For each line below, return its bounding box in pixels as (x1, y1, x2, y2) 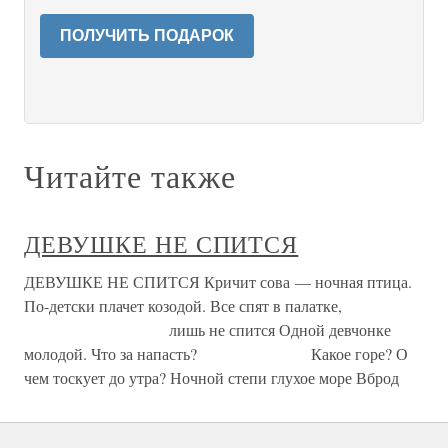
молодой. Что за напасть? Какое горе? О (24, 343, 408, 364)
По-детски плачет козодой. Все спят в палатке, (24, 295, 342, 316)
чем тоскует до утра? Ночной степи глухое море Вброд (24, 367, 399, 388)
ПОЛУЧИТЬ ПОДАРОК (60, 27, 234, 44)
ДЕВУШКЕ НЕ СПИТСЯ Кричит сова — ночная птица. (24, 271, 412, 292)
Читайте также (24, 154, 236, 197)
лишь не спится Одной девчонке (24, 319, 391, 340)
